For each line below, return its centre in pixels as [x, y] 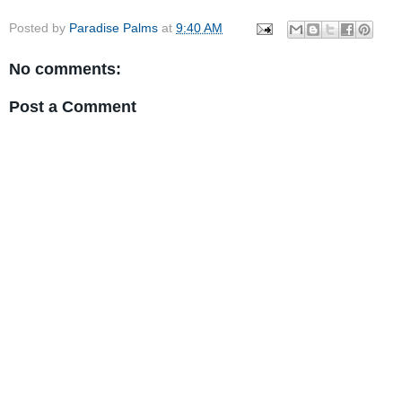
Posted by [39, 29]
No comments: [65, 70]
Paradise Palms [114, 29]
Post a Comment [73, 106]
